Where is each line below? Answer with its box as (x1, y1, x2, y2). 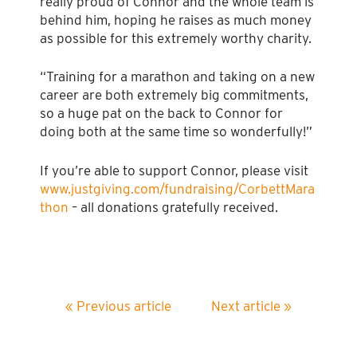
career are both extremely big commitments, (40, 87, 308, 104)
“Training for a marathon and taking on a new (40, 69, 315, 85)
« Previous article (65, 297, 171, 314)
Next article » (211, 297, 292, 314)
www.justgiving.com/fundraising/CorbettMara (40, 180, 315, 197)
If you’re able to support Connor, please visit (40, 162, 308, 178)
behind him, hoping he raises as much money (40, 11, 312, 28)
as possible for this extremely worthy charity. (40, 29, 312, 46)
